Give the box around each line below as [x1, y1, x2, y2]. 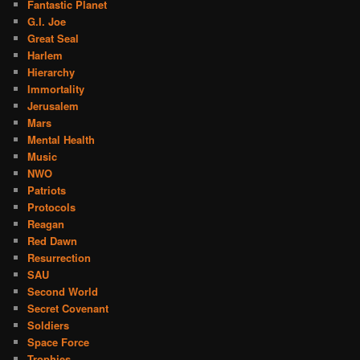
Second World [27, 284, 99, 300]
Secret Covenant [27, 301, 109, 317]
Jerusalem [27, 98, 80, 114]
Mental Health [27, 132, 96, 148]
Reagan [27, 216, 65, 232]
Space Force [27, 334, 90, 350]
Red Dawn [27, 233, 78, 249]
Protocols [27, 199, 76, 215]
